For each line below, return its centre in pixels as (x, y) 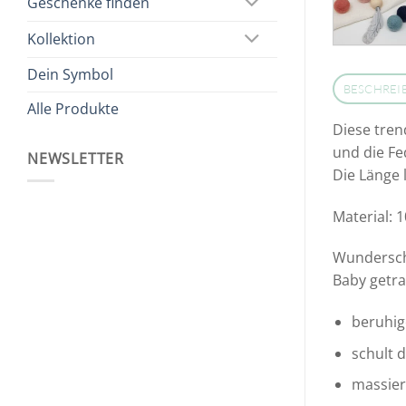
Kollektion (61, 39)
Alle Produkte (73, 108)
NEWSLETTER (76, 158)
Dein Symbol (70, 74)
